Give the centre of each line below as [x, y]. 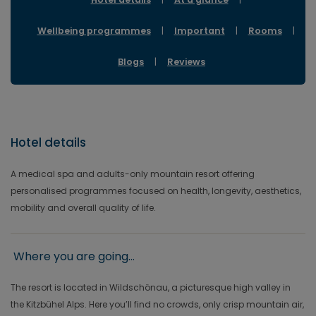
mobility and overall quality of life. [83, 208]
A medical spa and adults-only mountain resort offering [133, 174]
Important [199, 31]
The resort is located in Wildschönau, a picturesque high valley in [151, 287]
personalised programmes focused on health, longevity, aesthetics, [156, 191]
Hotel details [48, 142]
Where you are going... [74, 256]
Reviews [186, 62]
